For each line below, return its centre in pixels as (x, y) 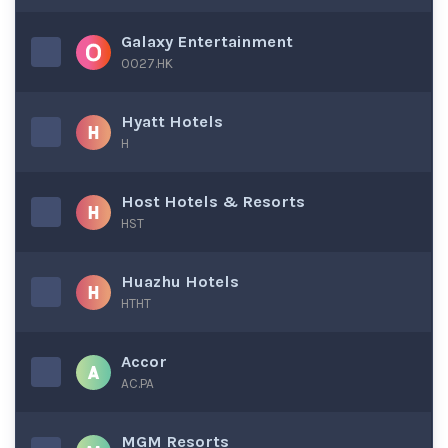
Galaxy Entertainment (207, 41)
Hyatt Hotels (172, 121)
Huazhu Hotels (180, 281)
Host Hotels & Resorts (213, 201)
